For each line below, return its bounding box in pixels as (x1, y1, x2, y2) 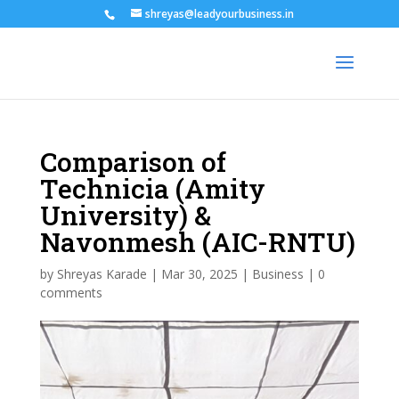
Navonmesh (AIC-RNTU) (39, 224, 355, 259)
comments (39, 284, 102, 301)
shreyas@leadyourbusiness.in (145, 6, 295, 21)
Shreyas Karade (56, 265, 147, 282)
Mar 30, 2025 (160, 265, 238, 282)
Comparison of (39, 144, 226, 179)
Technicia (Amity (39, 171, 265, 206)
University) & (39, 198, 211, 232)
